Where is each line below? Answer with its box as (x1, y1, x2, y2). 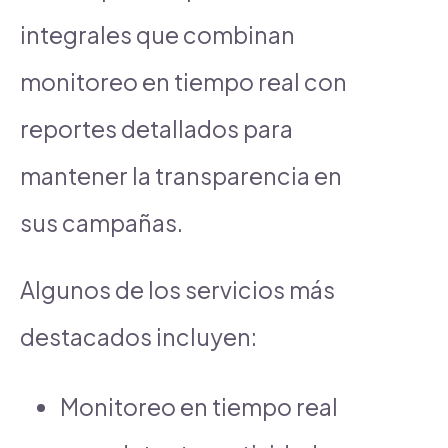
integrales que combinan (20, 19, 295, 49)
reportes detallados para (20, 113, 293, 143)
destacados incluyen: (20, 321, 257, 351)
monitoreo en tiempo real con (20, 66, 347, 96)
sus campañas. (20, 207, 183, 237)
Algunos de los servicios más (20, 274, 335, 304)
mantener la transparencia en (20, 160, 342, 190)
